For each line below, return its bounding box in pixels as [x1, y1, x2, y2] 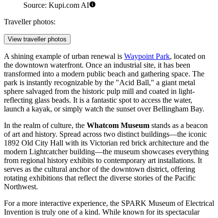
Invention [4, 207, 33, 216]
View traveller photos [8, 35, 67, 43]
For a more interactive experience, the [4, 199, 121, 207]
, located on [170, 52, 205, 60]
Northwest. [4, 182, 38, 191]
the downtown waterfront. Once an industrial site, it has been [4, 60, 190, 69]
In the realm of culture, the [4, 121, 87, 129]
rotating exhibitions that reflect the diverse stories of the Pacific [4, 173, 196, 182]
